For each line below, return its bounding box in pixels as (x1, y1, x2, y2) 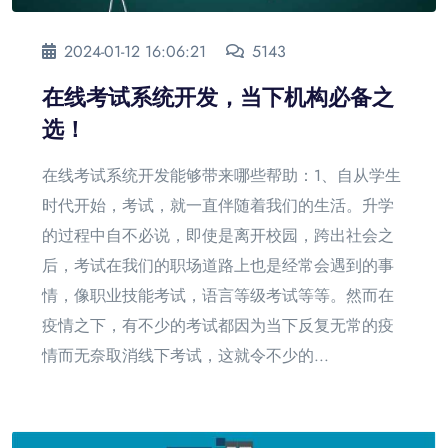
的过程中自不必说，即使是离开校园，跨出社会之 (42, 223, 394, 247)
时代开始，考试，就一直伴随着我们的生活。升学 (42, 193, 394, 217)
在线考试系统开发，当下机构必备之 (42, 84, 394, 110)
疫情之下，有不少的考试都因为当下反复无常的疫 (42, 313, 394, 337)
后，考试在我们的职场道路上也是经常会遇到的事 (42, 253, 394, 277)
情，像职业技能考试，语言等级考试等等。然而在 (42, 283, 394, 307)
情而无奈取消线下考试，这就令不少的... (42, 343, 329, 367)
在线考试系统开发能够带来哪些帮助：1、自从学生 (42, 163, 401, 187)
